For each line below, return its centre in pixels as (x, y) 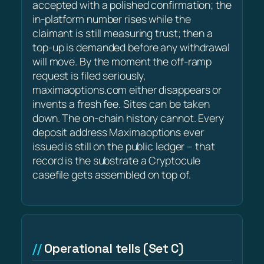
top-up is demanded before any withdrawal (131, 47)
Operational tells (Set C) (114, 248)
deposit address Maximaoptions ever (118, 132)
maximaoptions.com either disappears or (127, 90)
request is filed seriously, (89, 76)
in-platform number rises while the (112, 19)
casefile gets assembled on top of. (112, 175)
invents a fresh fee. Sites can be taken (121, 104)
